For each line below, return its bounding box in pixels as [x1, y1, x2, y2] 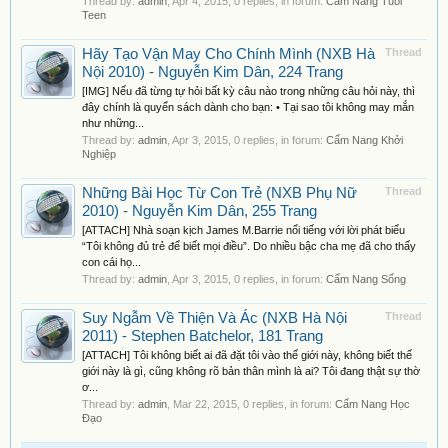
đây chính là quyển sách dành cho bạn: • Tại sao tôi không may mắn [82, 101, 414, 113]
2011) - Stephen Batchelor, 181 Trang [82, 328, 323, 344]
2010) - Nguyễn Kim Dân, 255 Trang [82, 203, 317, 219]
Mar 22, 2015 [173, 398, 237, 410]
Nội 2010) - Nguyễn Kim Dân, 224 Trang [82, 64, 343, 80]
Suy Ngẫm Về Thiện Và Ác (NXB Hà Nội [82, 310, 347, 326]
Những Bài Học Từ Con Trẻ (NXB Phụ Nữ [82, 185, 357, 201]
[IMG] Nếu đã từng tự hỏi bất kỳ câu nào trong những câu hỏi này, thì [82, 85, 415, 97]
